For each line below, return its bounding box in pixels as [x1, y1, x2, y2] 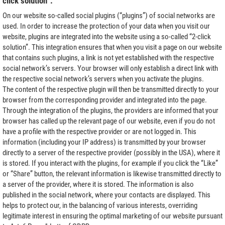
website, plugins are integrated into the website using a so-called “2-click [3, 32, 211, 41]
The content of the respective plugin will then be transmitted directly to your [3, 84, 219, 94]
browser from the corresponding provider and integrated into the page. [3, 95, 207, 104]
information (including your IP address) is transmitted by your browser [3, 137, 206, 147]
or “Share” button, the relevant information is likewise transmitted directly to [3, 169, 221, 178]
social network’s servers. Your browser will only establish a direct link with [3, 63, 218, 73]
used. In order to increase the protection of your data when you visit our [3, 21, 210, 31]
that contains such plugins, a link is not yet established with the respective [3, 53, 214, 62]
